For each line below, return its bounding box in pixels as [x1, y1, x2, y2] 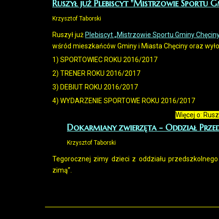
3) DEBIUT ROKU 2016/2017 [52, 83, 138, 91]
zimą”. [52, 166, 72, 174]
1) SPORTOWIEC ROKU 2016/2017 [52, 56, 157, 64]
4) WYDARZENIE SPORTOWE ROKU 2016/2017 [52, 97, 195, 105]
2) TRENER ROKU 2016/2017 [52, 69, 140, 77]
